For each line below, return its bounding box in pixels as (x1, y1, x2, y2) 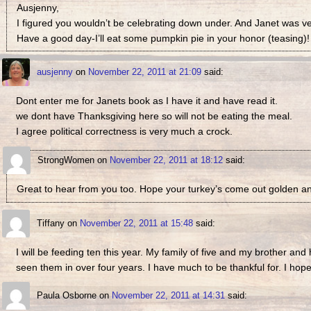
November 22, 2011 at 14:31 (111, 289, 225, 301)
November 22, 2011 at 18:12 (109, 155, 223, 166)
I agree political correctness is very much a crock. (16, 126, 233, 137)
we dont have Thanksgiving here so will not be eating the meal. (16, 110, 293, 122)
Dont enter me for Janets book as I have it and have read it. (16, 95, 278, 107)
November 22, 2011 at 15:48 (79, 217, 193, 228)
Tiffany (36, 217, 65, 228)
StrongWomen (37, 155, 94, 166)
